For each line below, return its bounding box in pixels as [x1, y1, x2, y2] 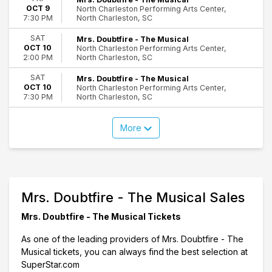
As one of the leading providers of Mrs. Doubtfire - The [21, 234, 243, 245]
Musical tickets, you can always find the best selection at [21, 246, 248, 257]
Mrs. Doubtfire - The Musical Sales [21, 189, 245, 206]
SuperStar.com [21, 259, 80, 270]
